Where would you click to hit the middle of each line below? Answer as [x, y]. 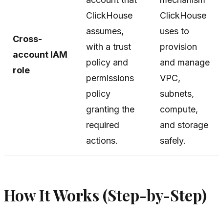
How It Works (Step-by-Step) [105, 195]
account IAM [40, 55]
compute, [179, 109]
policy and [107, 63]
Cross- [27, 39]
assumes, [105, 31]
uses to [175, 31]
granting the [110, 109]
